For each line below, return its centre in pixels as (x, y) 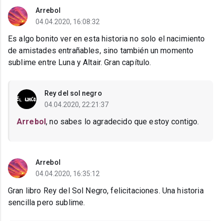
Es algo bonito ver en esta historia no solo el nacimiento (107, 39)
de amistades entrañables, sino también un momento (101, 51)
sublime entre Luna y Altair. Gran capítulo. (80, 63)
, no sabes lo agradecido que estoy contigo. (123, 122)
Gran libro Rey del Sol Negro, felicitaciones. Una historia (106, 191)
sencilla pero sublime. (47, 203)
